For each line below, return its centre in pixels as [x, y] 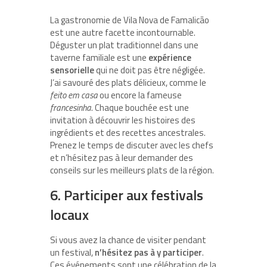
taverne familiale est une [99, 58]
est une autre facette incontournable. [123, 33]
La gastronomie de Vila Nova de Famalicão [130, 20]
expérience [170, 58]
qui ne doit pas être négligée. [150, 70]
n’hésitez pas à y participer [148, 253]
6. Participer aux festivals [127, 195]
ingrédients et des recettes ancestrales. [128, 133]
